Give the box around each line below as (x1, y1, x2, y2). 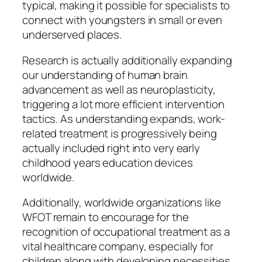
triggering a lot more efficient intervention (22, 96, 225, 112)
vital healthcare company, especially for (22, 239, 213, 254)
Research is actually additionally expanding (22, 52, 232, 68)
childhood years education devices (22, 154, 193, 170)
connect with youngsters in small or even (22, 12, 222, 28)
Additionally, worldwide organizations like (22, 195, 221, 211)
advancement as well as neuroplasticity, (22, 81, 216, 97)
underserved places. (22, 27, 122, 43)
